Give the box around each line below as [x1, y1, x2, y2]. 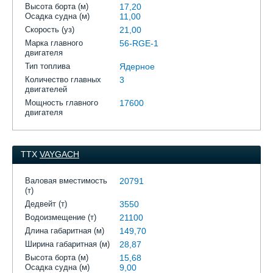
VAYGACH [40, 149, 79, 159]
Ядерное [119, 62, 155, 71]
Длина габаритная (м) [25, 226, 104, 235]
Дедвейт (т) [25, 199, 67, 208]
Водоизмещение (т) [25, 213, 96, 222]
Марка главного [25, 38, 83, 48]
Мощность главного [25, 98, 98, 107]
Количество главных [25, 75, 101, 84]
